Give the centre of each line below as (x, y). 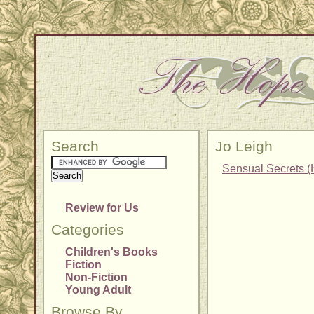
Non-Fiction (96, 277)
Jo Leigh (244, 146)
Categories (88, 230)
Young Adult (98, 290)
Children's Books (111, 252)
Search (75, 146)
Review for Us (102, 208)
